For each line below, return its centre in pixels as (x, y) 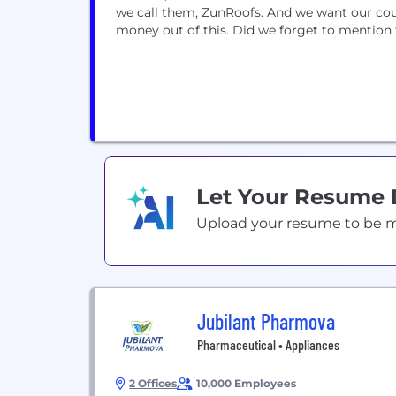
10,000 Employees (246, 383)
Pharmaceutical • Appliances (268, 344)
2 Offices (153, 383)
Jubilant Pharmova (266, 321)
